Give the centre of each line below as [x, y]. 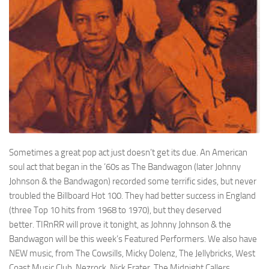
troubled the [33, 195]
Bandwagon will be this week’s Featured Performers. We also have [133, 239]
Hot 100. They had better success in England [173, 195]
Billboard [73, 195]
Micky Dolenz [150, 253]
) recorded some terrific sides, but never [182, 181]
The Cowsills [99, 253]
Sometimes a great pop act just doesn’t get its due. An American [128, 152]
